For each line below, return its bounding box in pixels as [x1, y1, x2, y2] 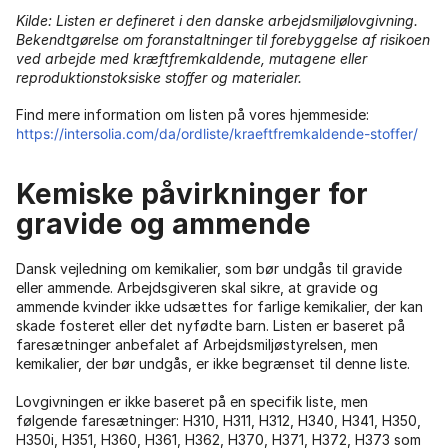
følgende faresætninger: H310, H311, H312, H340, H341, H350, [16, 411, 421, 429]
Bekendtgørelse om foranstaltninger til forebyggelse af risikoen [16, 30, 430, 48]
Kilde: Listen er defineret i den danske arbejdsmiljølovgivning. [16, 11, 418, 29]
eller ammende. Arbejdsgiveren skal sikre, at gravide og [16, 278, 378, 296]
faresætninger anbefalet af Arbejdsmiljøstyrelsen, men [16, 335, 378, 353]
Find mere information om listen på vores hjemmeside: [16, 105, 369, 123]
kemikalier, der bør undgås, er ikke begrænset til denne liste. [16, 354, 410, 372]
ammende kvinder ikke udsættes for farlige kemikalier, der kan [16, 297, 423, 315]
